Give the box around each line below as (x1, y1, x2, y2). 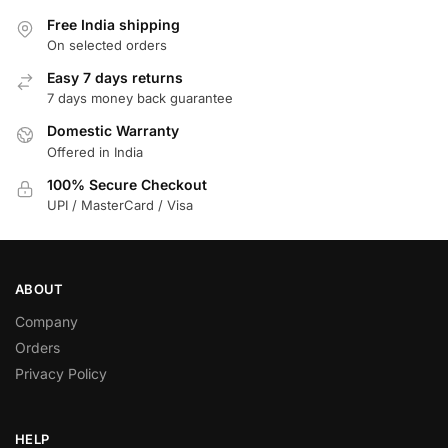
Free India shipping (47, 15, 180, 33)
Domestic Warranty (47, 122, 179, 140)
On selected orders (47, 37, 167, 54)
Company (15, 313, 78, 331)
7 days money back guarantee (47, 90, 233, 107)
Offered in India (47, 143, 143, 160)
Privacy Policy (15, 365, 107, 383)
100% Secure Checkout (47, 175, 207, 193)
